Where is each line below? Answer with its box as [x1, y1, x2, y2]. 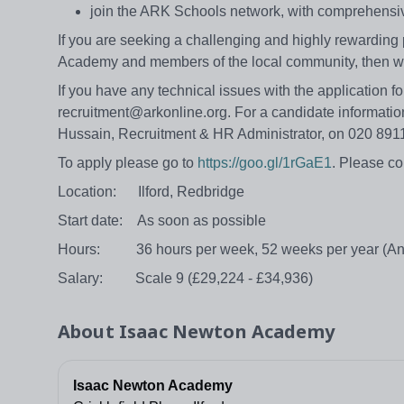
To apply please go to [58, 155, 197, 171]
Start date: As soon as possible [58, 213, 266, 229]
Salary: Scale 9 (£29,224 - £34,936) [58, 271, 313, 287]
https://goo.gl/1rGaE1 [197, 155, 332, 171]
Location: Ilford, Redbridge [58, 184, 252, 200]
